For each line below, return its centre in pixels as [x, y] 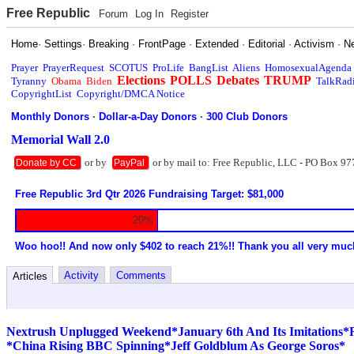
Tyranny [29, 81]
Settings [64, 43]
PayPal [130, 162]
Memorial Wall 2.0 [61, 139]
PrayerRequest [74, 67]
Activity [81, 275]
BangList [209, 67]
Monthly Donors [51, 116]
